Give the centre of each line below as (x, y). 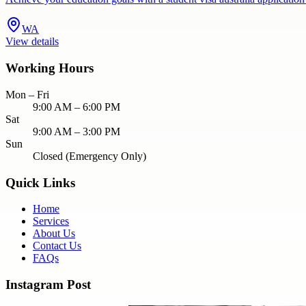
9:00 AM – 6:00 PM (76, 107)
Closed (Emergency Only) (89, 156)
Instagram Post (48, 284)
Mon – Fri (27, 94)
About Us (54, 234)
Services (51, 221)
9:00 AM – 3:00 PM (76, 131)
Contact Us (57, 246)
